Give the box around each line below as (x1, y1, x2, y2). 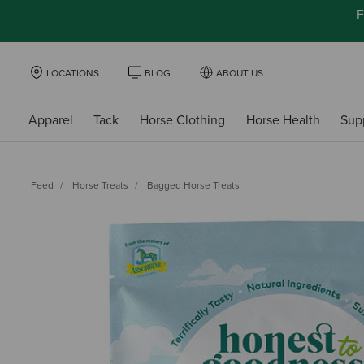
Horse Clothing (139, 111, 225, 128)
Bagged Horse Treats (147, 179, 240, 191)
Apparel (28, 111, 73, 128)
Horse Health (245, 111, 320, 128)
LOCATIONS (46, 67, 99, 79)
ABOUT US (216, 67, 263, 79)
